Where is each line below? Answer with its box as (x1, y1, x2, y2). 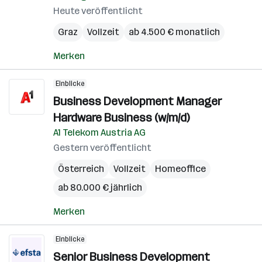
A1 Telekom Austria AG (53, 127, 146, 138)
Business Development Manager (53, 94, 222, 108)
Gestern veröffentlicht (53, 142, 151, 153)
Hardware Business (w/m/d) (53, 111, 189, 125)
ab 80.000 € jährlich (58, 182, 142, 193)
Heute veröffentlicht (53, 5, 143, 16)
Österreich (58, 163, 104, 174)
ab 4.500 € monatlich (129, 26, 220, 37)
